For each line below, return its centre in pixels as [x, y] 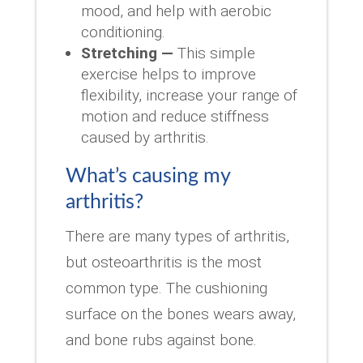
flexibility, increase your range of [189, 95]
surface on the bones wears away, [180, 314]
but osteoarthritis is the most [163, 262]
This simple [214, 53]
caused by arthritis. [145, 137]
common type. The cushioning [166, 288]
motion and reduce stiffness [175, 116]
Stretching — [127, 53]
